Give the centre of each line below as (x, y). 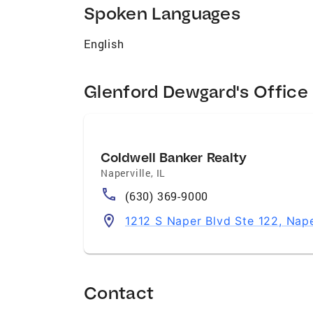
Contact (119, 292)
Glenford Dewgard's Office (196, 91)
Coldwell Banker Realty (174, 157)
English (104, 43)
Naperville (126, 173)
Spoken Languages (162, 13)
